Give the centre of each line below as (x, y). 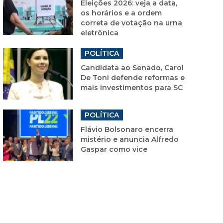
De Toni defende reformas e (133, 77)
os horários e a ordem (121, 13)
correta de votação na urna (131, 23)
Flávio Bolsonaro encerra (127, 129)
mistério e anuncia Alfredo (130, 139)
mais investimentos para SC (132, 87)
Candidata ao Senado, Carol (132, 67)
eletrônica (100, 33)
